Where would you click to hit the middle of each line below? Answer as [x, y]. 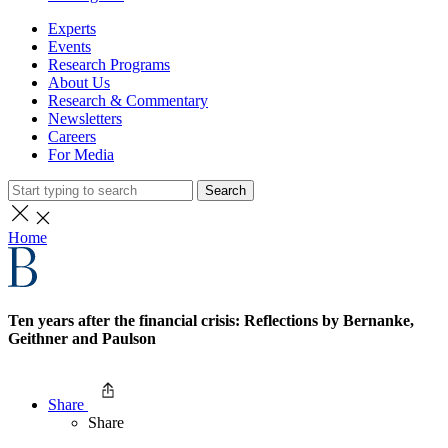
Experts [72, 29]
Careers [72, 137]
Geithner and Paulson [82, 339]
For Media [81, 155]
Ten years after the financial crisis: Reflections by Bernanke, [211, 321]
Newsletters [85, 119]
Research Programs [109, 65]
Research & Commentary [128, 101]
